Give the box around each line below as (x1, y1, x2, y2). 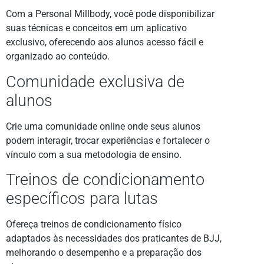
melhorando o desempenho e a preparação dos (6, 247, 202, 259)
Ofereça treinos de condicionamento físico (6, 219, 181, 230)
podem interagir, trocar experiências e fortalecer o (6, 134, 210, 146)
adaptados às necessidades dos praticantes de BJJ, (6, 233, 222, 245)
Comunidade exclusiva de (6, 72, 184, 91)
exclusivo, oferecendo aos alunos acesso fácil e (6, 37, 203, 48)
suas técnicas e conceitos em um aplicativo (6, 22, 187, 34)
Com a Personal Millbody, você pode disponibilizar (6, 8, 214, 20)
